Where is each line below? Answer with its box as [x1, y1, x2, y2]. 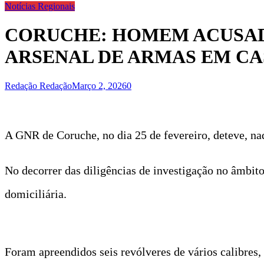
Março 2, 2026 [72, 80, 127, 91]
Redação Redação [5, 80, 72, 91]
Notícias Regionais [5, 1, 75, 11]
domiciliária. [5, 187, 67, 200]
